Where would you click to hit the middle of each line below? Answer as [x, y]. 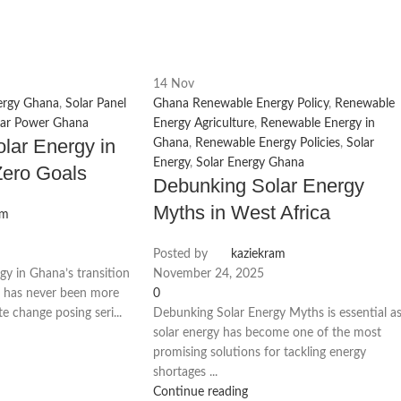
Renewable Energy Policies [268, 143]
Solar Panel [95, 103]
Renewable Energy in [318, 123]
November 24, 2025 [209, 273]
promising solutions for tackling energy [260, 352]
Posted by [181, 254]
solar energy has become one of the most [268, 333]
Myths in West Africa [242, 212]
